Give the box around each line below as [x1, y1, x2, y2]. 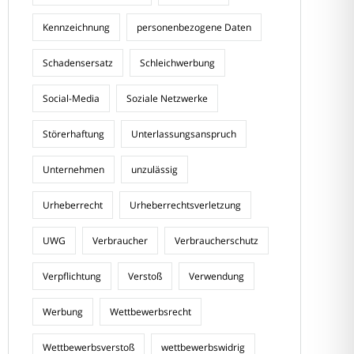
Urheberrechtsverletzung [129, 198, 241, 212]
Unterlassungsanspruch [130, 127, 236, 141]
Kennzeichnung [42, 21, 110, 34]
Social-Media [42, 92, 100, 105]
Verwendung [188, 269, 244, 283]
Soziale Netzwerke [126, 92, 208, 105]
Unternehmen [42, 163, 104, 176]
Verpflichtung [42, 269, 101, 283]
